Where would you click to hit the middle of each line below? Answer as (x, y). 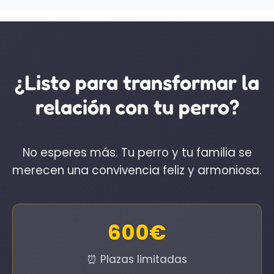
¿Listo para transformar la (137, 83)
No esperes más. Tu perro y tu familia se (137, 153)
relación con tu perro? (137, 107)
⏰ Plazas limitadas (137, 260)
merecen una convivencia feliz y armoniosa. (137, 171)
